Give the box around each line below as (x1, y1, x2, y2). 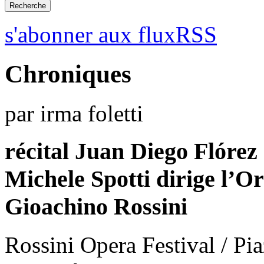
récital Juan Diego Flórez (5, 138, 258, 165)
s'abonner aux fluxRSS (5, 21, 217, 47)
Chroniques (5, 60, 131, 88)
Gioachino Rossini (5, 193, 187, 220)
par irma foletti (5, 100, 143, 126)
